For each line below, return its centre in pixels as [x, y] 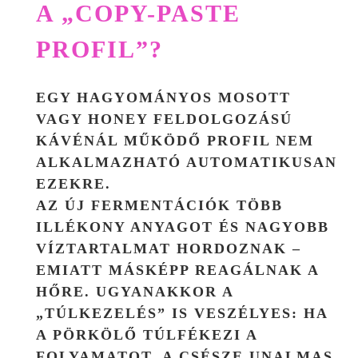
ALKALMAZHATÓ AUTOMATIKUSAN [187, 163]
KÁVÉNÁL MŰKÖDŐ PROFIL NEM [175, 141]
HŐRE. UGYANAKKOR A [135, 292]
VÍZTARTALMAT [103, 249]
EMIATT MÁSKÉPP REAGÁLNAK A [177, 270]
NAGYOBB [287, 227]
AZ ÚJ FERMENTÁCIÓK [136, 206]
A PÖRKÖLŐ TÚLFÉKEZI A [147, 335]
